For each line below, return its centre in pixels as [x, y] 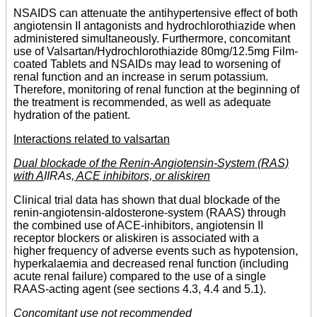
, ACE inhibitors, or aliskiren [141, 176]
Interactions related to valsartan [92, 139]
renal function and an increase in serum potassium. [141, 77]
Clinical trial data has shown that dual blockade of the [147, 200]
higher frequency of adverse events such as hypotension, [156, 251]
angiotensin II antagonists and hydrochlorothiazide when [155, 26]
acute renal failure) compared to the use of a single [140, 277]
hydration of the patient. [72, 115]
